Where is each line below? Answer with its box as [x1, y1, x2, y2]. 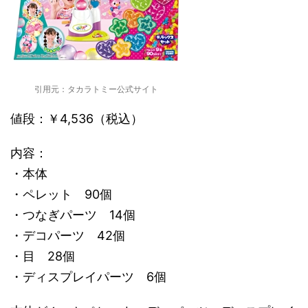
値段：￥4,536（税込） [10, 111, 143, 126]
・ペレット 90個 [10, 186, 112, 201]
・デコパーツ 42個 [10, 228, 125, 243]
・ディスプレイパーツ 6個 [10, 269, 166, 284]
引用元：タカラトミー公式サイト [34, 83, 158, 94]
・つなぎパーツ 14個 [10, 207, 135, 222]
